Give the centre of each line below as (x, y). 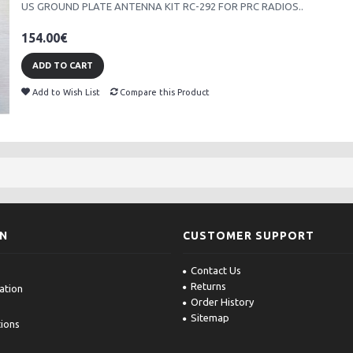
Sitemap (210, 318)
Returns (208, 286)
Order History (222, 302)
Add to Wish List (66, 93)
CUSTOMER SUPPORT (248, 236)
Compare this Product (165, 93)
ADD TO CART (63, 65)
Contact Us (216, 270)
